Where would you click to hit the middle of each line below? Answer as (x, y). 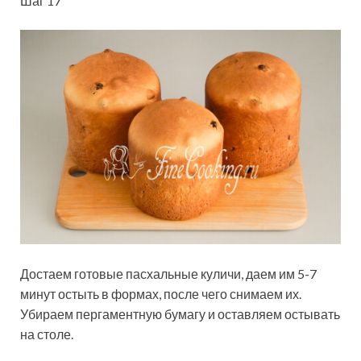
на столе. (47, 334)
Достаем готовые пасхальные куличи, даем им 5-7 (168, 273)
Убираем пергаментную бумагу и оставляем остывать (180, 313)
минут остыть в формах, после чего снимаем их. (161, 293)
